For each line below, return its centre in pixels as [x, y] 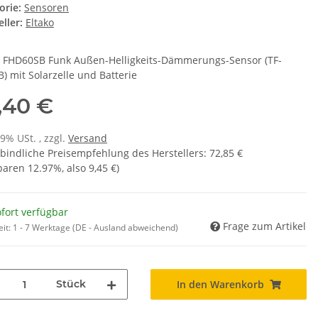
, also [75, 168]
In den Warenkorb [220, 285]
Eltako [40, 23]
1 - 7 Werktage [43, 228]
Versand [88, 138]
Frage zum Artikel [264, 226]
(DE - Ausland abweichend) [125, 228]
